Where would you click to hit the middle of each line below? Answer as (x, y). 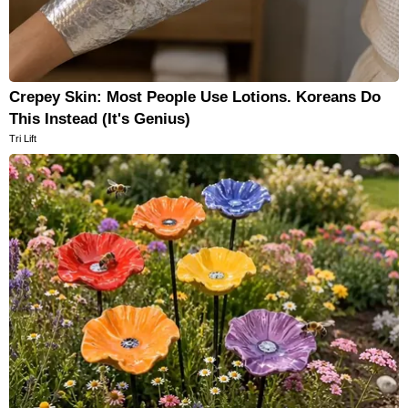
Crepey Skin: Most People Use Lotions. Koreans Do (195, 97)
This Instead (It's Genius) (100, 119)
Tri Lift (23, 139)
